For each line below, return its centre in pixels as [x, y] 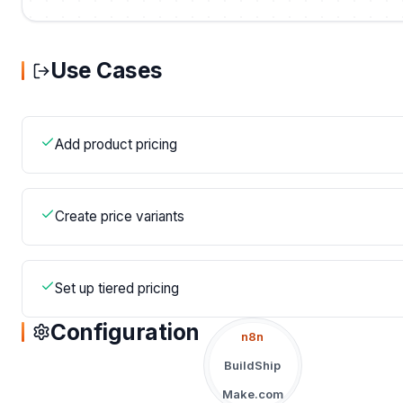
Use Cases [107, 71]
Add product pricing [116, 145]
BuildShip [253, 366]
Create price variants [120, 217]
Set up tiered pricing [117, 289]
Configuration [125, 331]
